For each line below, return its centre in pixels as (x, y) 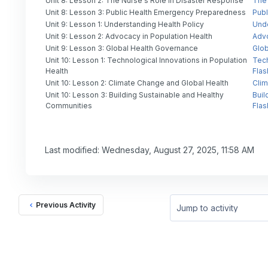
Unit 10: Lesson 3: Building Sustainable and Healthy (135, 95)
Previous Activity (66, 205)
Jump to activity (200, 213)
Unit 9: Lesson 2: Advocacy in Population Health (129, 36)
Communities (69, 106)
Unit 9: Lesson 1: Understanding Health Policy (125, 24)
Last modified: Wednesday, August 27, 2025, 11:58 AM (150, 150)
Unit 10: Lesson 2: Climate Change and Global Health (137, 83)
